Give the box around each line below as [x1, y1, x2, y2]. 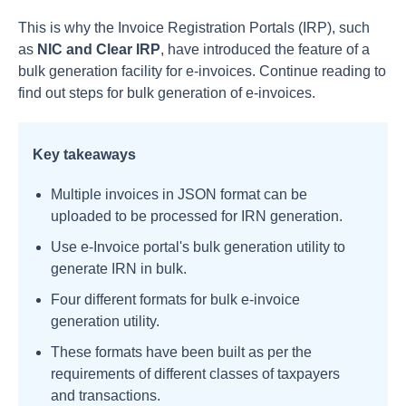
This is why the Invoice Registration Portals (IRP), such [18, 20, 370, 35]
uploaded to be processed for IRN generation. [51, 208, 343, 224]
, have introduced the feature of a [160, 42, 370, 57]
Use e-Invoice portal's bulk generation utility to [51, 239, 345, 255]
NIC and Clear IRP [34, 42, 160, 57]
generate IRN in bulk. [51, 261, 187, 276]
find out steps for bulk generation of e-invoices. [18, 85, 315, 101]
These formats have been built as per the [51, 344, 312, 360]
